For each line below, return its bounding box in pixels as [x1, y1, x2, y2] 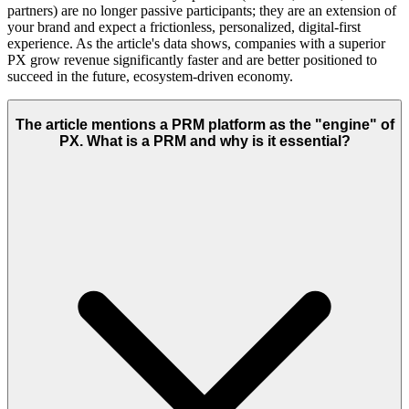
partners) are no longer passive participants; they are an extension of [7, 3, 396, 19]
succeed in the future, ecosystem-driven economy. [7, 68, 293, 85]
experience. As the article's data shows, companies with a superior [7, 36, 385, 52]
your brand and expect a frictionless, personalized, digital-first [7, 19, 361, 36]
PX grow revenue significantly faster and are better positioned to [7, 52, 377, 68]
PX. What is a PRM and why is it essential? [58, 132, 351, 149]
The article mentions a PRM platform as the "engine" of [15, 116, 394, 132]
